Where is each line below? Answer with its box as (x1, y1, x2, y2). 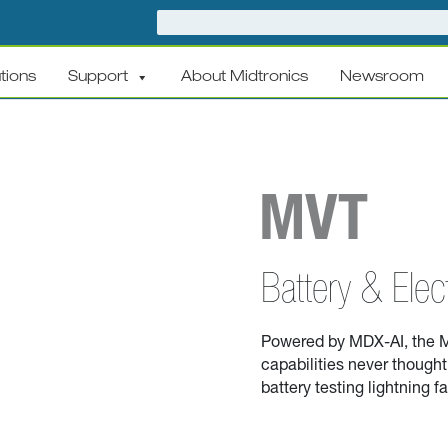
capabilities (260, 358, 344, 373)
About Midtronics (181, 70, 309, 85)
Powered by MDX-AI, (260, 335, 412, 350)
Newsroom (340, 70, 425, 85)
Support (68, 70, 129, 85)
